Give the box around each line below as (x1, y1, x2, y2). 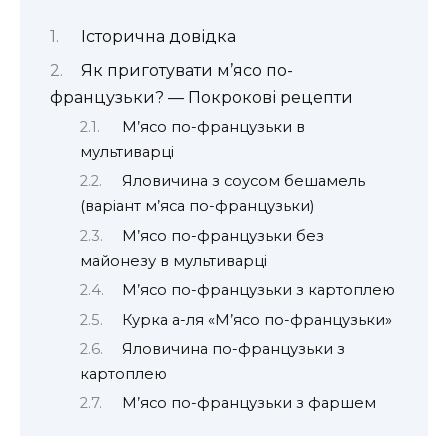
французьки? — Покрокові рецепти (50, 87, 353, 107)
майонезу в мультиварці (80, 251, 267, 270)
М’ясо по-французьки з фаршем (121, 394, 376, 413)
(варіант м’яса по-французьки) (80, 197, 314, 216)
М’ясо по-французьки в (121, 117, 305, 136)
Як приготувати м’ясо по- (80, 60, 293, 80)
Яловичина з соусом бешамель (121, 172, 365, 191)
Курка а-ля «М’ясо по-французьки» (121, 310, 392, 329)
